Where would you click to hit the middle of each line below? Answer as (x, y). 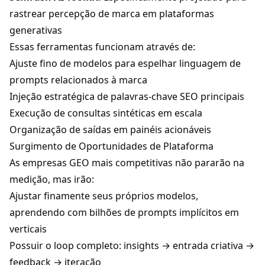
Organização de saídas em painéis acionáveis (110, 130)
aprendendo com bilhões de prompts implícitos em (124, 213)
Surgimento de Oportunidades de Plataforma (112, 146)
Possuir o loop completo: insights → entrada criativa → (132, 246)
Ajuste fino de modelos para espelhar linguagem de (125, 64)
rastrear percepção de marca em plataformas (112, 14)
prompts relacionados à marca (78, 80)
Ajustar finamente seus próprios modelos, (104, 196)
